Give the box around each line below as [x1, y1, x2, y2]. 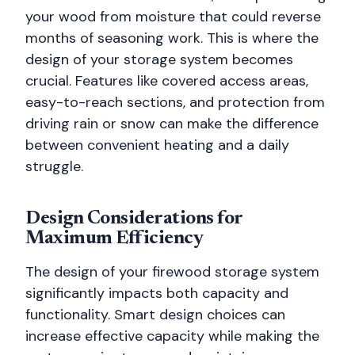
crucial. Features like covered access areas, [25, 71, 308, 90]
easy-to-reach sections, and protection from [25, 93, 325, 112]
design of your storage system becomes [25, 50, 293, 69]
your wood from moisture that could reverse [25, 7, 321, 26]
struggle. [25, 157, 83, 176]
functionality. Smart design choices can [25, 305, 285, 324]
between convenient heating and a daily [25, 136, 289, 155]
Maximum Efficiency [25, 229, 204, 248]
